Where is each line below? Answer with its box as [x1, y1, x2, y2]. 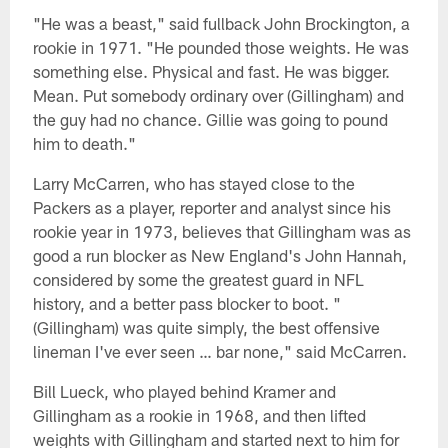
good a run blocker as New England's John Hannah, [32, 244, 407, 265]
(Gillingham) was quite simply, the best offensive [32, 316, 380, 337]
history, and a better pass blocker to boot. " [32, 292, 341, 313]
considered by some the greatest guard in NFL [32, 268, 364, 289]
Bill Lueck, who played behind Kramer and [32, 380, 336, 401]
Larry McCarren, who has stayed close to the [32, 172, 355, 193]
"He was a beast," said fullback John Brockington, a [32, 12, 410, 33]
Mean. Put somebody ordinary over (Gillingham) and [32, 84, 404, 105]
